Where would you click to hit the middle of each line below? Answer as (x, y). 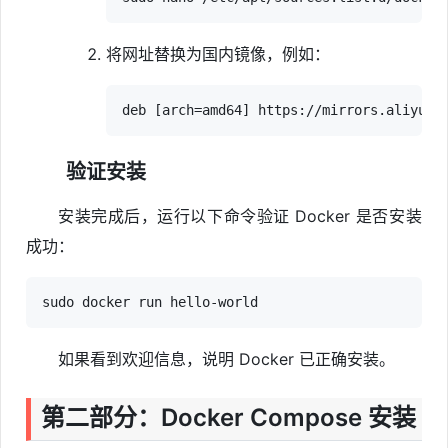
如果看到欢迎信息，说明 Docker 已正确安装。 (226, 358)
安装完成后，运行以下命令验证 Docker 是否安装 (240, 215)
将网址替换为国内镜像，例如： (218, 53)
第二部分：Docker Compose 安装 (228, 417)
